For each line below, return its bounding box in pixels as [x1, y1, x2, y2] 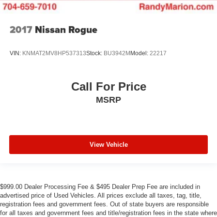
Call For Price [71, 80, 146, 93]
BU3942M [104, 50, 130, 57]
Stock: [86, 50, 104, 57]
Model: [130, 50, 150, 57]
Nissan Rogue [35, 22, 97, 37]
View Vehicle [89, 141, 128, 149]
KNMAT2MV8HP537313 [22, 50, 86, 57]
